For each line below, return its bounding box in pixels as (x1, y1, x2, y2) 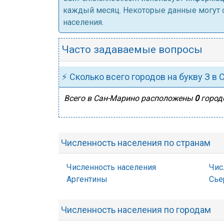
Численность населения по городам (61, 204, 211, 215)
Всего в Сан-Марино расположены (64, 93, 194, 103)
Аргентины (66, 174, 107, 184)
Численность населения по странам (61, 137, 210, 148)
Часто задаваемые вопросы (61, 43, 202, 55)
